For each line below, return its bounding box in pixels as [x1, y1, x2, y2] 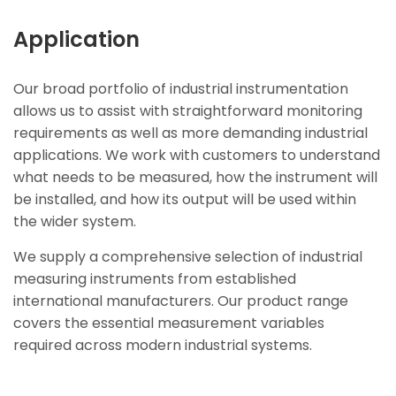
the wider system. [13, 211, 136, 232]
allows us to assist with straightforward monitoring [13, 101, 362, 122]
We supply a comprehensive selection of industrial [13, 247, 362, 268]
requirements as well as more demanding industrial [13, 123, 368, 144]
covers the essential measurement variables [13, 313, 324, 334]
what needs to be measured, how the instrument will [13, 167, 377, 188]
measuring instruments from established [13, 269, 296, 290]
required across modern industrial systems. [13, 335, 312, 356]
